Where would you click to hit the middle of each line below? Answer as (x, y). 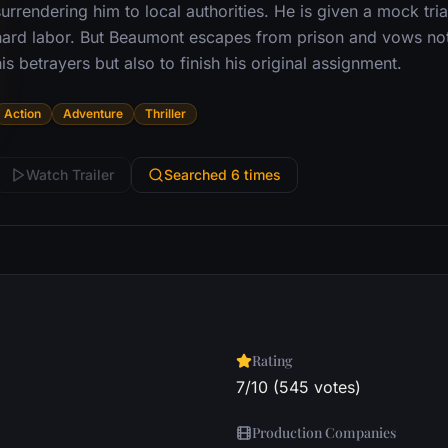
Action (22, 113)
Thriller (165, 113)
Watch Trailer (69, 174)
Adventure (92, 113)
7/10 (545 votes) (298, 387)
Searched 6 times (222, 174)
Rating (272, 360)
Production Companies (324, 432)
